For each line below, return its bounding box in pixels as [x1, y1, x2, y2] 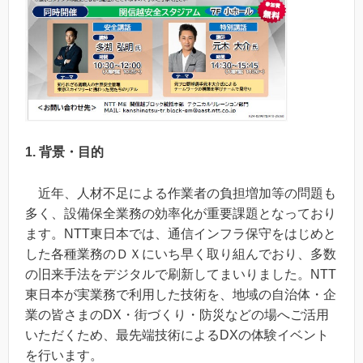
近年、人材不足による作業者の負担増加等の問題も [25, 186, 336, 200]
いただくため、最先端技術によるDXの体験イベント [25, 327, 329, 342]
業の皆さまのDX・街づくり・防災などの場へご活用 [25, 307, 329, 322]
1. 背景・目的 [25, 145, 104, 160]
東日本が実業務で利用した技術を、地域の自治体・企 [25, 287, 336, 301]
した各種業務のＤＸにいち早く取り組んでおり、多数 [25, 246, 336, 261]
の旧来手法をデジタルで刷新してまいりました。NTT [25, 267, 336, 281]
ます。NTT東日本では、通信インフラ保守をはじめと [25, 226, 336, 241]
